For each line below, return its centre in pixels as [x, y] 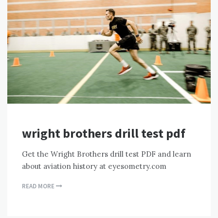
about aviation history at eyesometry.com [94, 166]
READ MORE [39, 186]
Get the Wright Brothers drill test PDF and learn [107, 154]
